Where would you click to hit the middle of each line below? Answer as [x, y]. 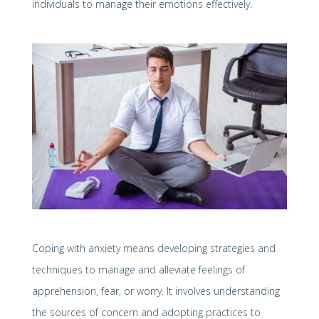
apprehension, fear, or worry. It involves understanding [156, 291]
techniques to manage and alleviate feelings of [138, 269]
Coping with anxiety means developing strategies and [153, 248]
